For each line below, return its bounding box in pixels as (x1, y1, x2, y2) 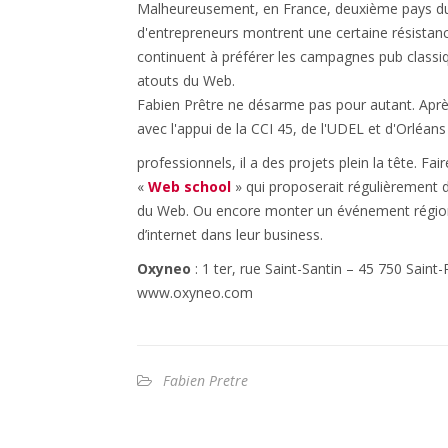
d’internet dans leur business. (137, 225, 323, 244)
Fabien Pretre (163, 371, 248, 390)
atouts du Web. (137, 71, 235, 90)
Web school (148, 177, 231, 196)
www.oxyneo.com (137, 283, 253, 302)
